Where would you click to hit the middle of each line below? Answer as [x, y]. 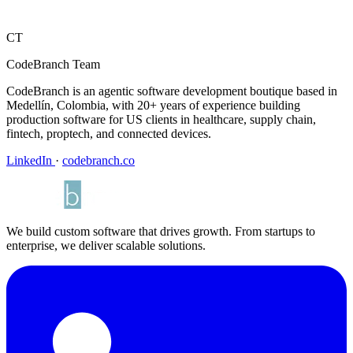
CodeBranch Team [53, 65]
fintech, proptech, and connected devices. [109, 134]
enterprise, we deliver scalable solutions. [106, 246]
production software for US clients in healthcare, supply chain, [161, 120]
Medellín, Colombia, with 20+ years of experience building [153, 106]
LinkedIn [31, 161]
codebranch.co [98, 161]
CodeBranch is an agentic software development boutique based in [172, 91]
